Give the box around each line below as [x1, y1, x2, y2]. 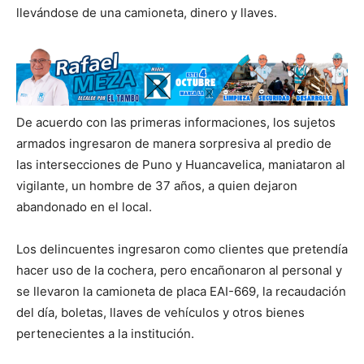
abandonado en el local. [16, 199, 152, 215]
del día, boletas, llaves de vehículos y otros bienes [16, 305, 305, 321]
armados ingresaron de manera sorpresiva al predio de [16, 136, 331, 152]
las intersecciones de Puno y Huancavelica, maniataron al [16, 157, 345, 173]
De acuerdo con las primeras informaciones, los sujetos [16, 115, 336, 131]
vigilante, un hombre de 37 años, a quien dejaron [16, 178, 297, 194]
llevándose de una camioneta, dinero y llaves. [16, 4, 277, 20]
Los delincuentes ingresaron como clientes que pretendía [16, 241, 348, 258]
